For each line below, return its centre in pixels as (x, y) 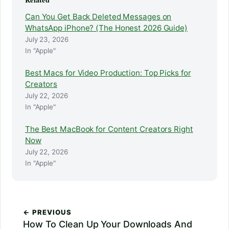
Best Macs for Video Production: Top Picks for (108, 73)
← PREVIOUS (48, 212)
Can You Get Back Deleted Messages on (98, 17)
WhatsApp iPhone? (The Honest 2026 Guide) (106, 28)
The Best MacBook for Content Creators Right (109, 129)
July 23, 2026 (47, 40)
